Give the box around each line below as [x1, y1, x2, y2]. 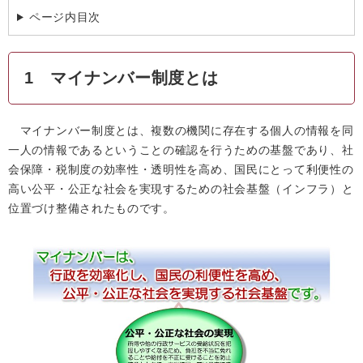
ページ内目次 [28, 11, 101, 23]
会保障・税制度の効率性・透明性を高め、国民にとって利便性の [8, 163, 354, 176]
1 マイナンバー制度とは [24, 69, 219, 87]
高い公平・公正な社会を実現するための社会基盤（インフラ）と [8, 182, 354, 195]
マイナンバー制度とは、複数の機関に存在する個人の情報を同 [8, 124, 354, 137]
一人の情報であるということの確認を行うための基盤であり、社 [8, 143, 354, 156]
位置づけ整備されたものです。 [8, 202, 175, 215]
